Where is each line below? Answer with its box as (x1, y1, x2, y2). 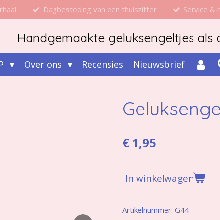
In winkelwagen (125, 171, 194, 184)
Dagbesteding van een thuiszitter (43, 4, 157, 14)
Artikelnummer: (122, 204, 173, 215)
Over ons (24, 58, 65, 70)
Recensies (82, 58, 124, 70)
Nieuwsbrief (133, 58, 185, 70)
